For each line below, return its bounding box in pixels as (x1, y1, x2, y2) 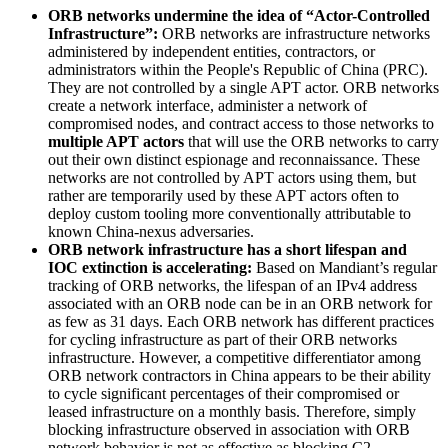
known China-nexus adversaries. (48, 222, 254, 240)
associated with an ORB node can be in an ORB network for (48, 294, 432, 312)
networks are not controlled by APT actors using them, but (48, 168, 416, 186)
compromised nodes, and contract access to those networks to (48, 114, 434, 132)
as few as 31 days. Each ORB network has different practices (48, 312, 434, 330)
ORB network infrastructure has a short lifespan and (48, 240, 407, 258)
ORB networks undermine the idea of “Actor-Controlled (48, 6, 430, 24)
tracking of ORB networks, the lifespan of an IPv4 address (48, 276, 417, 294)
